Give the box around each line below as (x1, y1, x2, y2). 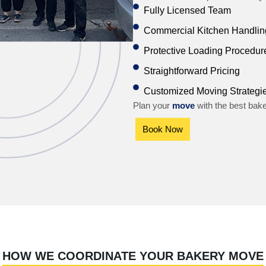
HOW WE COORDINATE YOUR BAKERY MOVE (2, 249, 264, 263)
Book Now (145, 124, 186, 135)
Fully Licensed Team (143, 5, 231, 16)
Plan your (133, 100, 172, 111)
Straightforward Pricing (143, 66, 240, 77)
